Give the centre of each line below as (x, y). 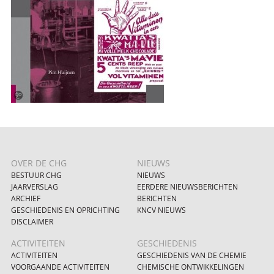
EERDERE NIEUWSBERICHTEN (187, 187)
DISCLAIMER (32, 222)
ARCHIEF (25, 199)
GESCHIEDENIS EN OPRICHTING (65, 210)
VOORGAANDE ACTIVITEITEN (60, 267)
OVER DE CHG (39, 163)
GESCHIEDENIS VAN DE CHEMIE (192, 255)
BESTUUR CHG (36, 176)
